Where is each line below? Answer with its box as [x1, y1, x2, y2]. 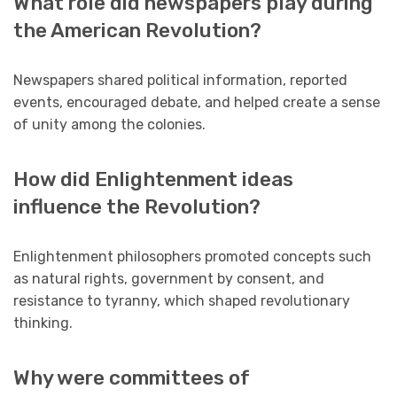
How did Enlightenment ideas [13, 167, 293, 192]
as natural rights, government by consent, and [13, 270, 324, 288]
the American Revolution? [13, 19, 261, 43]
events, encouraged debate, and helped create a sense [13, 94, 380, 112]
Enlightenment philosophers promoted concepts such [13, 248, 371, 266]
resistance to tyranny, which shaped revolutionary [13, 292, 350, 310]
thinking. [13, 315, 73, 332]
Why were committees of [13, 366, 250, 391]
